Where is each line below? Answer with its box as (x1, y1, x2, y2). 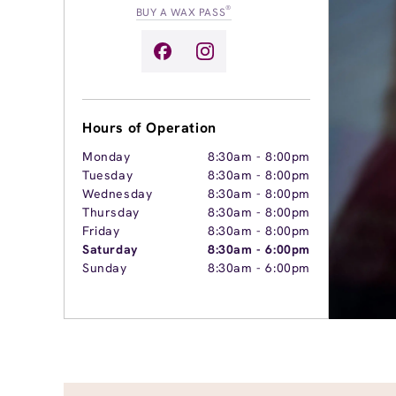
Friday (82, 223, 120, 240)
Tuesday (82, 167, 133, 184)
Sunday (82, 260, 127, 277)
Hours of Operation (82, 118, 217, 138)
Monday (82, 148, 131, 165)
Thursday (82, 204, 140, 221)
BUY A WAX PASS (135, 5, 226, 19)
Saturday (82, 241, 138, 258)
